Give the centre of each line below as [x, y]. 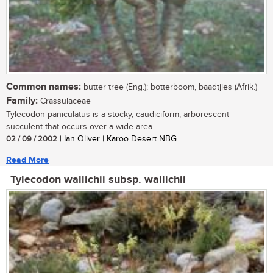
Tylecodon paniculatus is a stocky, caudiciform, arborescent [118, 115]
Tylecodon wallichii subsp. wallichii [98, 180]
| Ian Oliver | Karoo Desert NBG [117, 139]
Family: [22, 101]
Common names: [44, 87]
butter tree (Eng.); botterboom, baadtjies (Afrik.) [169, 87]
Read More [27, 160]
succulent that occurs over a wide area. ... [84, 127]
